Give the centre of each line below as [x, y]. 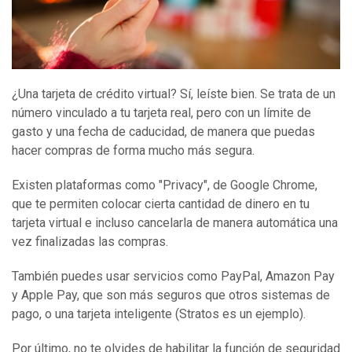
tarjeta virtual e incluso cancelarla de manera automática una [175, 223]
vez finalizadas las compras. [90, 242]
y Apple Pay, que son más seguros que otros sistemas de [171, 295]
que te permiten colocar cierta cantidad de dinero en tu [161, 204]
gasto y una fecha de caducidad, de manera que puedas [163, 132]
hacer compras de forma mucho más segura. [133, 151]
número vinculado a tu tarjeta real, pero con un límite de [161, 113]
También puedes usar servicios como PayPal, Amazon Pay [173, 277]
